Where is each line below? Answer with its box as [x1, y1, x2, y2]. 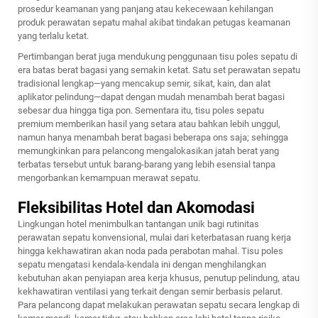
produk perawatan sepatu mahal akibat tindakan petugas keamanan [18, 17, 290, 28]
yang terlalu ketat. [18, 31, 89, 42]
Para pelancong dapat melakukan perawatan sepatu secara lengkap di [18, 300, 300, 311]
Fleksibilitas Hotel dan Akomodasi [18, 199, 255, 217]
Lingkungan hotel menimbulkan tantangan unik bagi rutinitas [18, 219, 259, 230]
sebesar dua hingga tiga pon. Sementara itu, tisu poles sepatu [18, 105, 264, 116]
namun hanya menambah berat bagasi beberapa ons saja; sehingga [18, 132, 288, 143]
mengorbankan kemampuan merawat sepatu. [18, 172, 200, 184]
